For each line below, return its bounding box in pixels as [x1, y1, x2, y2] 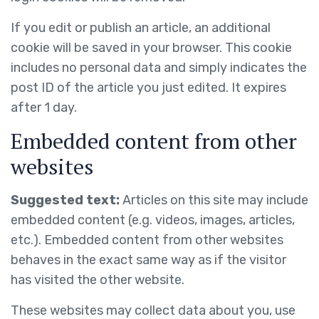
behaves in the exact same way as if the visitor [11, 252, 286, 268]
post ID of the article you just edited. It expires [11, 80, 286, 95]
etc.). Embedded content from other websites [11, 232, 283, 248]
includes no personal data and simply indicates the [11, 60, 307, 75]
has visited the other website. [11, 272, 184, 288]
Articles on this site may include [122, 192, 308, 208]
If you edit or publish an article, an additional [11, 20, 271, 36]
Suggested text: [11, 192, 122, 208]
